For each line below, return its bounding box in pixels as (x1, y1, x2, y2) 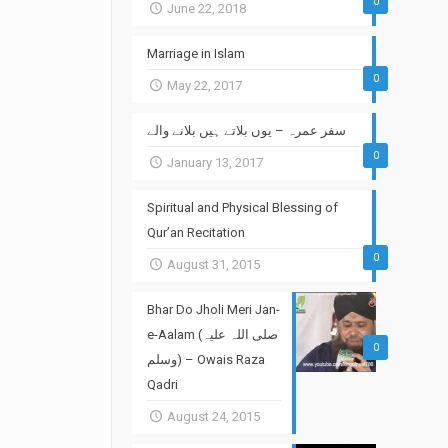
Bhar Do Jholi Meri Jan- (146, 302, 280, 317)
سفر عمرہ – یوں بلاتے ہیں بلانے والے (146, 123, 346, 138)
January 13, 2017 (167, 155, 263, 170)
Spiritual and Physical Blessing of (146, 200, 338, 215)
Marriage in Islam (146, 46, 245, 61)
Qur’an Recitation (146, 225, 245, 240)
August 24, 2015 (167, 409, 260, 424)
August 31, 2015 (167, 257, 260, 272)
